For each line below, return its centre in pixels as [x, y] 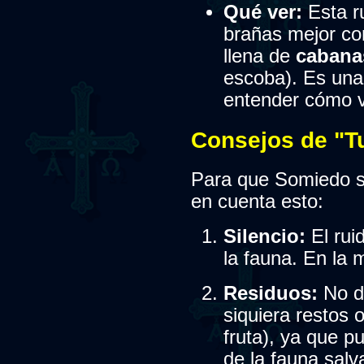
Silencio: [264, 236]
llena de [259, 56]
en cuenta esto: [257, 201]
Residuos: [270, 293]
